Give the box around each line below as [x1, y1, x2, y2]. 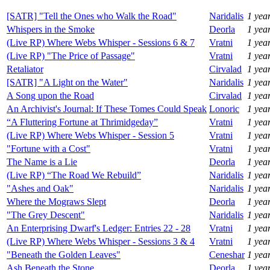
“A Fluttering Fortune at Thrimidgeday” [7, 116, 158, 127]
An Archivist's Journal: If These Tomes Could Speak [7, 103, 207, 114]
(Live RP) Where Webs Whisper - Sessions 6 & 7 [7, 37, 195, 48]
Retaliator [7, 63, 43, 74]
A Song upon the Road [7, 90, 94, 101]
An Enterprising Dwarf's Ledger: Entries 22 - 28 [7, 222, 190, 233]
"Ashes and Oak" [7, 183, 74, 193]
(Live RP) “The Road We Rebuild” [7, 169, 141, 180]
